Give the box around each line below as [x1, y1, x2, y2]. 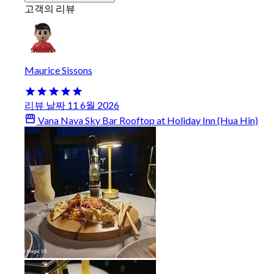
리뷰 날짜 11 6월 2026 [24, 99, 119, 111]
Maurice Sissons [24, 64, 92, 76]
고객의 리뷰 [24, 2, 75, 15]
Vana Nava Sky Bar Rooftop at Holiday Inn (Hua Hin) [36, 114, 259, 127]
